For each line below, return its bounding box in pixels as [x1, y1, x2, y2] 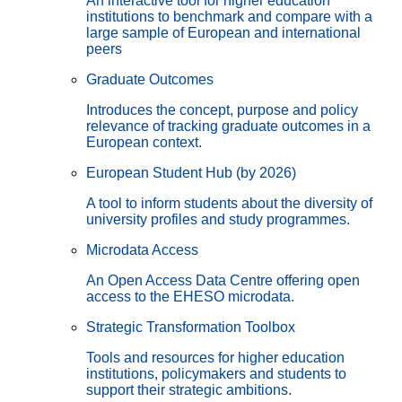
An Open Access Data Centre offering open [86, 272, 360, 288]
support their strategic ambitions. [86, 381, 292, 398]
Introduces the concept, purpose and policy [86, 101, 358, 118]
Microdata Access [86, 241, 198, 258]
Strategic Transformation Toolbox [86, 319, 295, 335]
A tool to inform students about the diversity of [86, 195, 372, 211]
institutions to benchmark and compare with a [86, 8, 372, 24]
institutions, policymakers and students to [86, 365, 346, 381]
